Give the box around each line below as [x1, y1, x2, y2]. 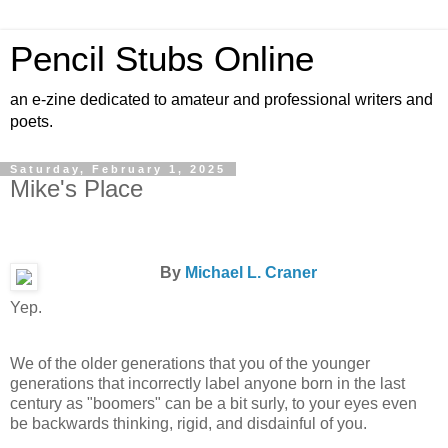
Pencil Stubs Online [10, 40, 314, 78]
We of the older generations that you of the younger [10, 355, 370, 373]
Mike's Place [10, 175, 143, 202]
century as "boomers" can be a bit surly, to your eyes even [10, 395, 417, 413]
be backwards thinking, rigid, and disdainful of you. [10, 415, 367, 433]
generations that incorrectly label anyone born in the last [10, 375, 405, 393]
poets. [10, 113, 53, 130]
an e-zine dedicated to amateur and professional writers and [10, 91, 433, 108]
